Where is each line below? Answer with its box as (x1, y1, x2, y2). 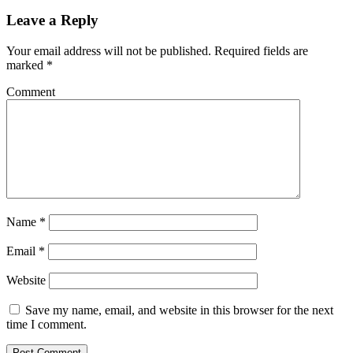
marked (6, 58, 46, 72)
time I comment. (6, 317, 87, 331)
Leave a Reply (6, 11, 98, 28)
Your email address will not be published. (6, 43, 211, 58)
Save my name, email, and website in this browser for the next (25, 303, 333, 317)
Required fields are (211, 43, 308, 58)
